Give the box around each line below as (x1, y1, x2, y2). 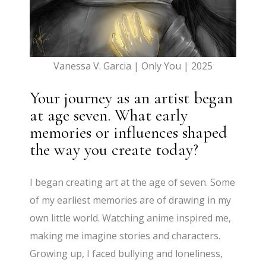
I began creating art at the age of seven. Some (30, 176, 236, 189)
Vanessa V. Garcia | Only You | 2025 (53, 59, 213, 73)
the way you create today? (30, 140, 199, 160)
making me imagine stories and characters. (30, 229, 221, 243)
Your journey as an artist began (30, 88, 233, 109)
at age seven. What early (30, 105, 188, 126)
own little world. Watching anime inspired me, (30, 211, 232, 225)
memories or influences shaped (30, 122, 228, 143)
